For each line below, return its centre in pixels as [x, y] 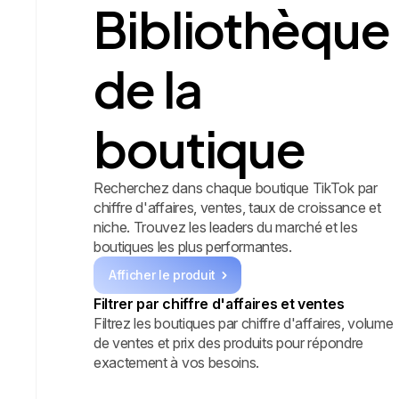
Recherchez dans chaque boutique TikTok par [236, 187]
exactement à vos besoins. [176, 362]
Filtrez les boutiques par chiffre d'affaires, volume [244, 323]
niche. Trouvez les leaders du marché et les [226, 227]
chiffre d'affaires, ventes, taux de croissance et [237, 207]
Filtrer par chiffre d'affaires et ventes [219, 303]
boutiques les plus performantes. [193, 246]
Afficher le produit [162, 274]
